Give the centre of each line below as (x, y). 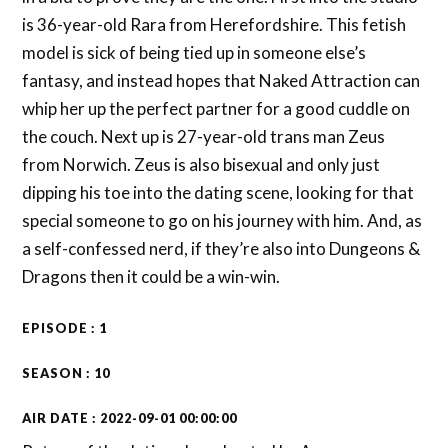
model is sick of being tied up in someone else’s (194, 52)
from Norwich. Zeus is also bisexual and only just (201, 164)
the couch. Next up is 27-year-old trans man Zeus (204, 136)
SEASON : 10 (66, 373)
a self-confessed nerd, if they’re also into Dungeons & (221, 248)
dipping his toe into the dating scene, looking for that (218, 192)
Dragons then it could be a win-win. (151, 276)
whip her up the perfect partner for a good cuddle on (216, 108)
